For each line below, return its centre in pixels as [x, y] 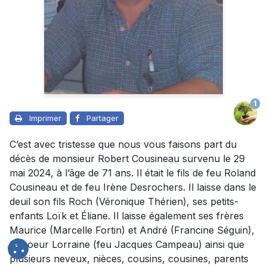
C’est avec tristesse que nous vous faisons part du [123, 144]
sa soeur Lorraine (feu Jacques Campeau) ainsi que [127, 244]
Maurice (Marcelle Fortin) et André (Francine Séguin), [132, 230]
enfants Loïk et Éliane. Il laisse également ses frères [127, 215]
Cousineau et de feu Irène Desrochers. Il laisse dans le [133, 187]
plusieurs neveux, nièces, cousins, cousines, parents [129, 258]
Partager [103, 118]
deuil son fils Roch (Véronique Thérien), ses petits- [124, 201]
